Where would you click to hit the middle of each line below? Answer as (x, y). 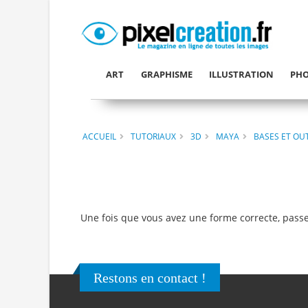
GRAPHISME (166, 74)
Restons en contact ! (150, 278)
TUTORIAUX (153, 136)
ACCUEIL (99, 136)
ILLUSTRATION (241, 74)
